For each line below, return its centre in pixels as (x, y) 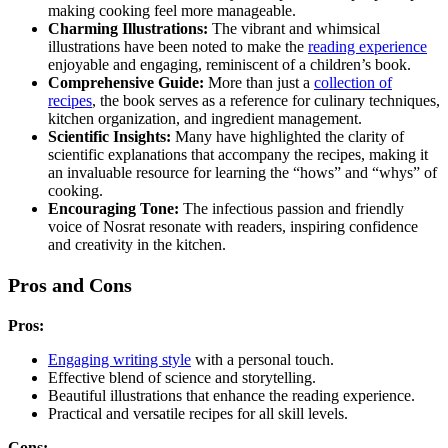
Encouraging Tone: (113, 209)
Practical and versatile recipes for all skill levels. (198, 414)
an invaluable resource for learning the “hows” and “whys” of (242, 173)
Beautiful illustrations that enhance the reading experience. (231, 396)
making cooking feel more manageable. (172, 11)
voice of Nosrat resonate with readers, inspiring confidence (233, 227)
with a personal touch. (262, 360)
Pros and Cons (70, 285)
